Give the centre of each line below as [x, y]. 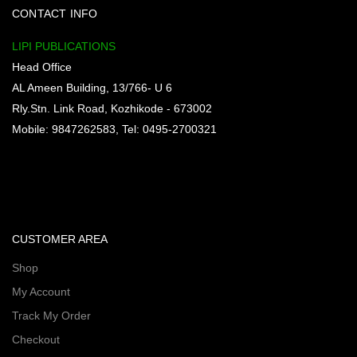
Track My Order [51, 316]
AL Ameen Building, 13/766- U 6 [92, 88]
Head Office [42, 67]
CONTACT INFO [55, 14]
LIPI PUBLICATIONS [64, 47]
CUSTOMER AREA [60, 239]
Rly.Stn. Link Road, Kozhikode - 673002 [112, 109]
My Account [41, 292]
